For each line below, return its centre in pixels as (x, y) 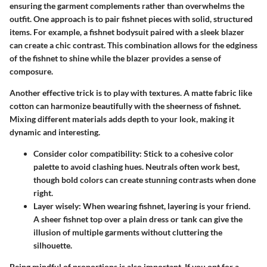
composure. (31, 71)
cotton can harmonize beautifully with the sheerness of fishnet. (125, 105)
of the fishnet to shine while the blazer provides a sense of (115, 58)
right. (43, 193)
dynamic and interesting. (55, 132)
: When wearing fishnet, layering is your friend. (164, 206)
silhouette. (53, 245)
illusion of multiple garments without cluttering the (128, 232)
